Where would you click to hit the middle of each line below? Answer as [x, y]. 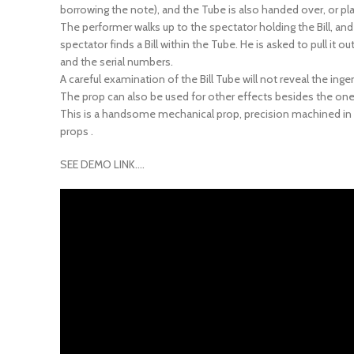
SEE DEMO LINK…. [102, 151]
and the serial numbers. [117, 48]
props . [77, 117]
